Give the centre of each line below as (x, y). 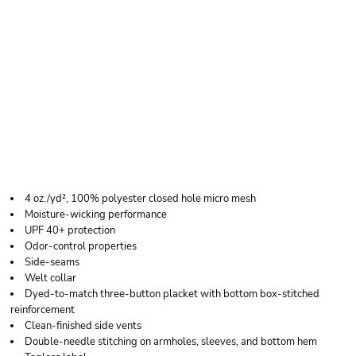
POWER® (84, 131)
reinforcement (43, 310)
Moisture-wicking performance (96, 215)
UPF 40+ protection (70, 230)
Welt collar (50, 278)
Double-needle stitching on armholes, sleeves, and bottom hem (171, 342)
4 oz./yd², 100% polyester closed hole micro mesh (140, 199)
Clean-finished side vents (83, 326)
